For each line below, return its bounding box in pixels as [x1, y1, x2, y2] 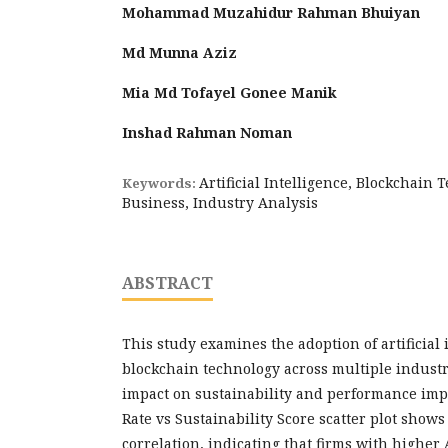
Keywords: [122, 174, 199, 192]
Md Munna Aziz [122, 43, 237, 62]
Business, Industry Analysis [122, 193, 318, 212]
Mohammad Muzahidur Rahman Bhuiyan [122, 3, 420, 22]
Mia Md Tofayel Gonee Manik [122, 83, 337, 102]
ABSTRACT [122, 272, 213, 294]
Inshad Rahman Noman [122, 123, 292, 142]
